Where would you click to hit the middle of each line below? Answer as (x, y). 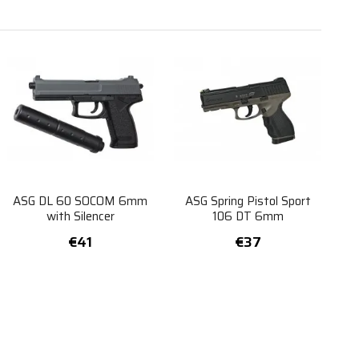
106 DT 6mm (248, 216)
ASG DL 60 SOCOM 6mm (81, 201)
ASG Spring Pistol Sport (248, 201)
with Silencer (80, 216)
